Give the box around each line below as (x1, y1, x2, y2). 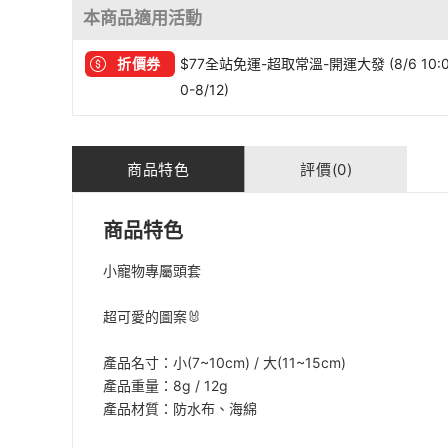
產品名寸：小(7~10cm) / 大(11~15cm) (103, 354, 346, 371)
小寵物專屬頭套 (103, 262, 201, 279)
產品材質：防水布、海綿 (103, 400, 257, 417)
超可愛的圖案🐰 (103, 308, 201, 325)
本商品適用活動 (83, 8, 202, 28)
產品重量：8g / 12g (103, 377, 228, 394)
